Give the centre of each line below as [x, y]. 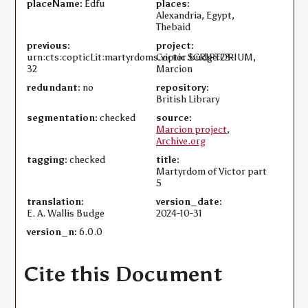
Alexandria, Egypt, [196, 15]
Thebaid [174, 27]
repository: [183, 88]
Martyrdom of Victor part [212, 172]
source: [174, 118]
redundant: [53, 88]
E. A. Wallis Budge [65, 213]
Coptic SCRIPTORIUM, [206, 57]
